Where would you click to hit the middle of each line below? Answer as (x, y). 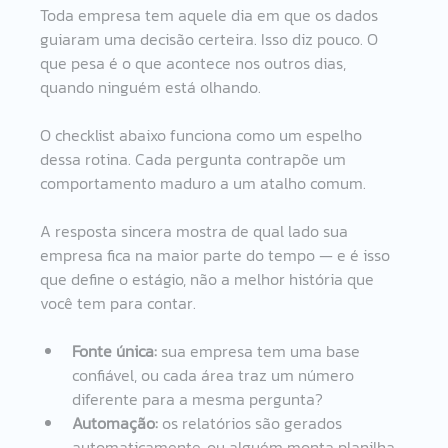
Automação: (115, 422)
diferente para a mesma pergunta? (198, 398)
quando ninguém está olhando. (151, 86)
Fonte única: (115, 350)
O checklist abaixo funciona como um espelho (203, 134)
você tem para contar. (118, 302)
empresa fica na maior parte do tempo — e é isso (217, 254)
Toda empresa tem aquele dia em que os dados (211, 14)
